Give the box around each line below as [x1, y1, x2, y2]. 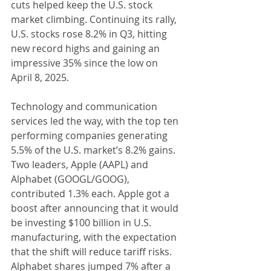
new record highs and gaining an [11, 41, 162, 55]
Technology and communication [11, 99, 160, 113]
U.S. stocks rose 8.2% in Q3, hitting [11, 27, 169, 41]
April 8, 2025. [11, 70, 69, 84]
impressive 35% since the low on [11, 56, 160, 70]
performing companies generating [11, 128, 170, 142]
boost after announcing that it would [11, 201, 181, 215]
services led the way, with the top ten [11, 114, 181, 128]
